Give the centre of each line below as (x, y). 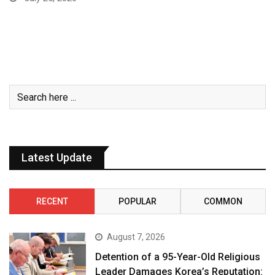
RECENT (52, 202)
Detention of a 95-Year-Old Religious (178, 257)
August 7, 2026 (136, 237)
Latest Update (57, 158)
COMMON (223, 202)
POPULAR (137, 202)
